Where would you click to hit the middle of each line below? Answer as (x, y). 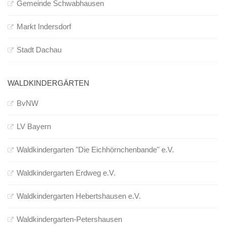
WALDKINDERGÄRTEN (48, 83)
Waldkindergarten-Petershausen (69, 219)
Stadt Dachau (39, 50)
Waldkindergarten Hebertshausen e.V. (79, 196)
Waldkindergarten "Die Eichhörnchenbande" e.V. (95, 150)
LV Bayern (34, 127)
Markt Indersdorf (44, 27)
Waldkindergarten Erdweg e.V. (66, 173)
